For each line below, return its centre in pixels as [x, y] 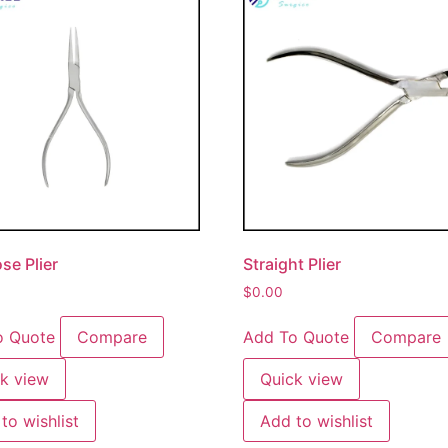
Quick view [302, 378]
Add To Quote [296, 336]
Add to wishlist [317, 420]
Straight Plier [292, 263]
